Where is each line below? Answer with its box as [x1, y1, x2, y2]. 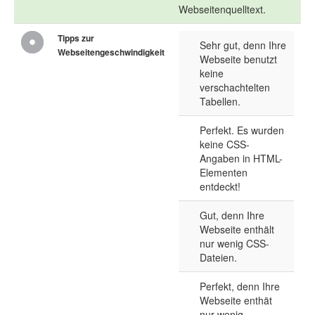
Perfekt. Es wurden [200, 123, 284, 138]
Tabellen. [200, 94, 240, 109]
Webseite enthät [200, 293, 272, 308]
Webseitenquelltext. [179, 2, 266, 17]
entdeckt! [200, 179, 240, 194]
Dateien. [200, 250, 237, 265]
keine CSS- [200, 137, 250, 152]
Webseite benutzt [200, 52, 277, 67]
